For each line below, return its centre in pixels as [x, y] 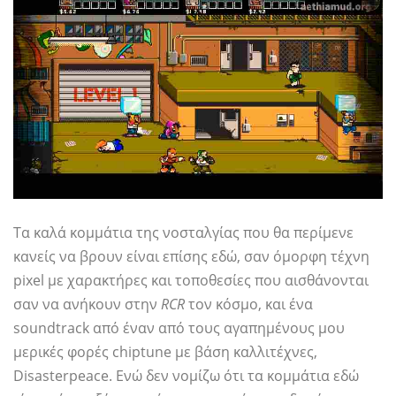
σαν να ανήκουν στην [87, 305]
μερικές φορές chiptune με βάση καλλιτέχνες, [165, 352]
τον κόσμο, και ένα [249, 305]
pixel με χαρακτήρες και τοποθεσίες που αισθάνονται [191, 281]
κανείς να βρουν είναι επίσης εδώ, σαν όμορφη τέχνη [191, 257]
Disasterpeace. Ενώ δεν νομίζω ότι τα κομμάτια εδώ [186, 376]
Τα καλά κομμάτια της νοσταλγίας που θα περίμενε [183, 233]
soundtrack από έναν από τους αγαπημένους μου [179, 328]
